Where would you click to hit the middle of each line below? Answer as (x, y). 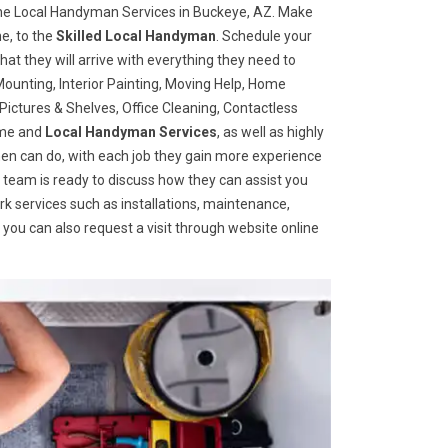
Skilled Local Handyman (136, 36)
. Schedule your (264, 36)
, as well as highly (270, 132)
